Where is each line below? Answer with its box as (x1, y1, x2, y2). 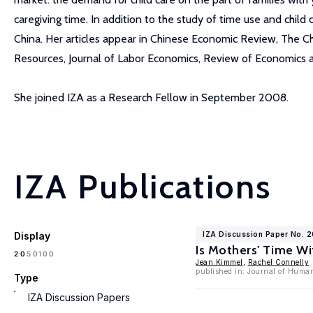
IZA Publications (14, 166, 272, 207)
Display (14, 230, 50, 242)
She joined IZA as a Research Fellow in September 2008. (14, 91, 289, 104)
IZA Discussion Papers (28, 291, 130, 303)
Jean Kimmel (196, 258, 243, 266)
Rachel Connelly (247, 258, 309, 266)
